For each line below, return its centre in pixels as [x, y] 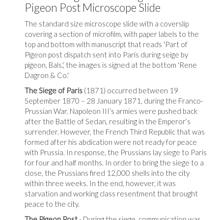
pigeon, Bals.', [45, 65]
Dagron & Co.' [47, 75]
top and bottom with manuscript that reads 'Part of [106, 44]
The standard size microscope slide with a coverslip [107, 23]
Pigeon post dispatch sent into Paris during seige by [106, 54]
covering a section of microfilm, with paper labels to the [112, 34]
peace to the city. [52, 204]
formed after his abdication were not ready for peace [111, 142]
